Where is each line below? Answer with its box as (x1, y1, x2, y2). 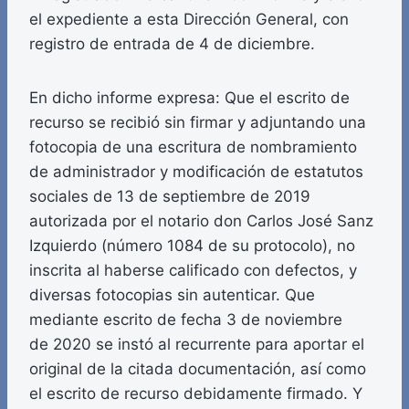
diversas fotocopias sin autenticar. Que (29, 286, 315, 305)
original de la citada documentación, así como (29, 360, 366, 379)
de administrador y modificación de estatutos (29, 163, 363, 182)
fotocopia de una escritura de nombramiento (29, 138, 357, 157)
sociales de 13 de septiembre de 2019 (29, 187, 310, 206)
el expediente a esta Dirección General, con (29, 10, 349, 29)
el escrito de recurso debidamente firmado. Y (29, 384, 362, 404)
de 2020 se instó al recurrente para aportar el (29, 335, 364, 354)
